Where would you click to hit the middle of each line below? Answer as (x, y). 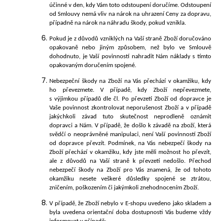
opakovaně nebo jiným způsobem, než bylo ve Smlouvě (130, 47)
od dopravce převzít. (77, 143)
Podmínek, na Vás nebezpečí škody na (158, 143)
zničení (58, 188)
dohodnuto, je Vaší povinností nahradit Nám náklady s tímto (130, 56)
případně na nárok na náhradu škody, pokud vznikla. (118, 23)
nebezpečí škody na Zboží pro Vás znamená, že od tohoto (130, 170)
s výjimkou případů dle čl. (85, 99)
